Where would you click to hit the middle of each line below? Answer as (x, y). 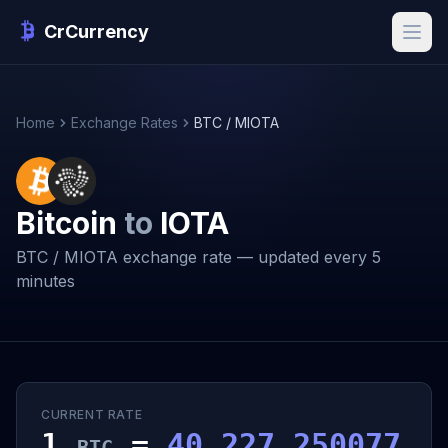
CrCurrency (96, 31)
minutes (45, 281)
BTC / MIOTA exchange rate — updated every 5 (198, 257)
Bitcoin (70, 223)
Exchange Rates (124, 122)
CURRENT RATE (92, 414)
